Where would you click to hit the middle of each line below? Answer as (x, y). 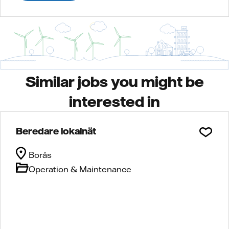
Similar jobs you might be (114, 81)
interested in (114, 101)
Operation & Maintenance (80, 169)
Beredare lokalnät (56, 131)
